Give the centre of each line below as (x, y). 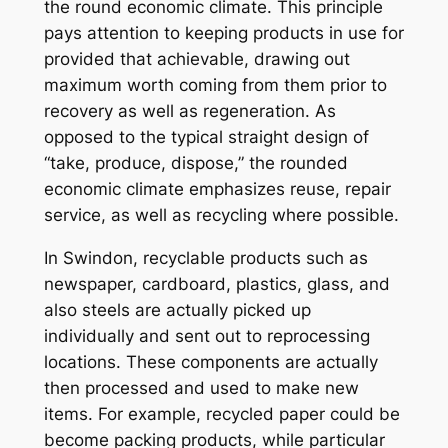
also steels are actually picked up (177, 310)
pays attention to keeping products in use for (223, 33)
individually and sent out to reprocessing (206, 336)
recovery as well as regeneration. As (189, 111)
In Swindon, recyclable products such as (205, 258)
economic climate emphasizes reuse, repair (217, 189)
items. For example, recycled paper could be (221, 414)
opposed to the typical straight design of (206, 137)
